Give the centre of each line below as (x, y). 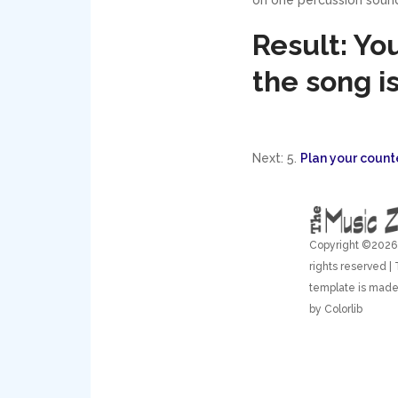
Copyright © (340, 245)
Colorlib (343, 309)
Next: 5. (276, 158)
